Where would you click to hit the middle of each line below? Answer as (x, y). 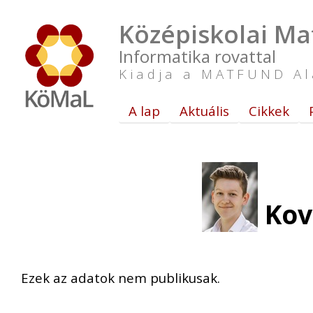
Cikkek (269, 111)
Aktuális (204, 111)
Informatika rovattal (197, 56)
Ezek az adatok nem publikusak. (121, 278)
